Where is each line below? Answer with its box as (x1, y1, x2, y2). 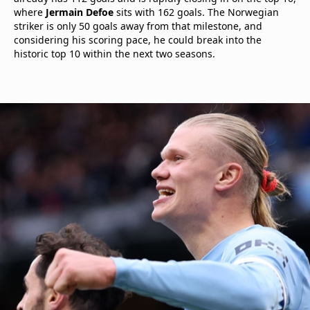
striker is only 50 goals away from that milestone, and (14, 19, 262, 33)
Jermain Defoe (46, 6, 113, 19)
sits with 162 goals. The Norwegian (113, 6, 279, 19)
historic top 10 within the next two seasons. (14, 47, 215, 60)
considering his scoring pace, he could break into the (14, 33, 262, 46)
